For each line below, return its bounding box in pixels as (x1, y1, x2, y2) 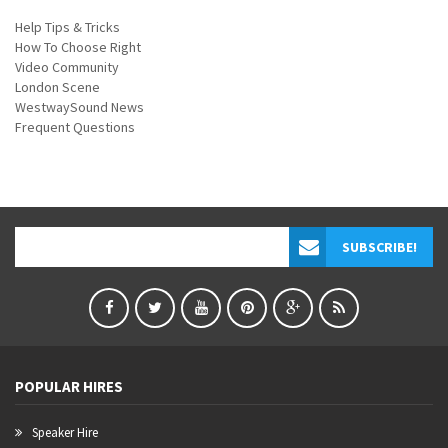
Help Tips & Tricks (15, 18, 120, 37)
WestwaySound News (15, 98, 144, 117)
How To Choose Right (15, 38, 141, 57)
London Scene (15, 78, 100, 97)
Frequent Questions (15, 118, 135, 137)
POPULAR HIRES (15, 377, 123, 397)
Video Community (15, 58, 119, 77)
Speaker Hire (32, 424, 98, 442)
